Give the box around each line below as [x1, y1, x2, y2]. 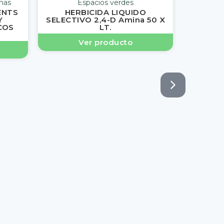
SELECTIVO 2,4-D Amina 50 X [46, 15, 165, 25]
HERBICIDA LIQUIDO [64, 7, 146, 17]
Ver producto [78, 37, 132, 47]
